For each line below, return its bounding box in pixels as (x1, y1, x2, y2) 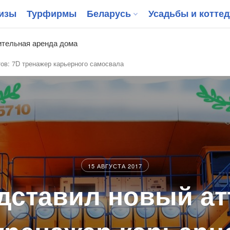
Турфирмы (27, 7, 76, 20)
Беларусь (87, 7, 131, 20)
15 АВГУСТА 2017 (88, 161, 142, 170)
